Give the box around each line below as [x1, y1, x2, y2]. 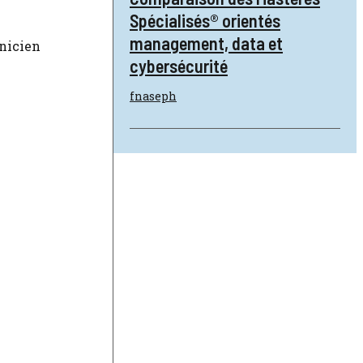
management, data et [130, 32, 283, 53]
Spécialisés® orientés [130, 9, 280, 31]
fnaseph [130, 88, 177, 104]
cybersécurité [130, 54, 228, 76]
